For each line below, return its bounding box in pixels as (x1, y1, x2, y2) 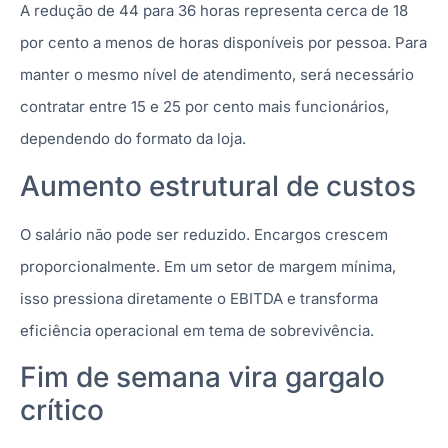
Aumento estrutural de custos (20, 168, 416, 203)
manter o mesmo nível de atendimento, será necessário (20, 65, 414, 85)
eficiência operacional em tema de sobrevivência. (20, 320, 374, 340)
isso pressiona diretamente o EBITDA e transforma (20, 288, 378, 308)
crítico (20, 392, 104, 427)
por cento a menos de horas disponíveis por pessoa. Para (20, 33, 427, 53)
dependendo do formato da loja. (20, 129, 246, 149)
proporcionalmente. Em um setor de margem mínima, (20, 256, 396, 276)
